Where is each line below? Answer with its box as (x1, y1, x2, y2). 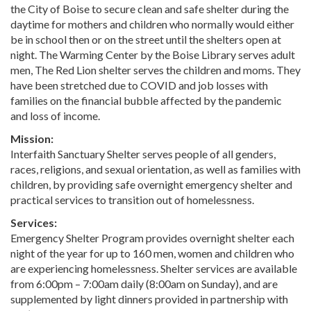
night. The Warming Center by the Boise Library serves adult (10, 48, 295, 62)
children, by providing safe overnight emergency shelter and (10, 178, 292, 192)
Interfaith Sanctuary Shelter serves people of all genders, (10, 147, 276, 161)
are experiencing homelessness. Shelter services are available (10, 262, 297, 276)
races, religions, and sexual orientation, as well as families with (10, 162, 301, 176)
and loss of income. (10, 109, 102, 123)
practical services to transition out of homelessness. (10, 193, 254, 207)
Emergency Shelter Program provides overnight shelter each (10, 231, 294, 245)
